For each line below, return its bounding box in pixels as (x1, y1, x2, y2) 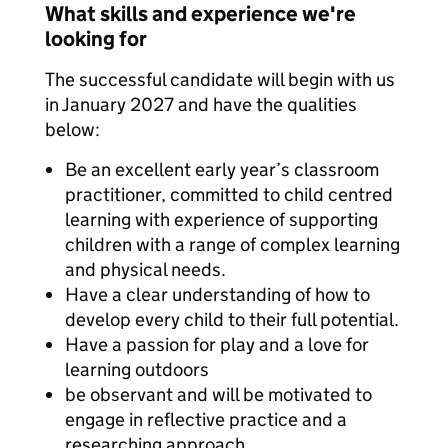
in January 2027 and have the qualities (45, 93, 357, 116)
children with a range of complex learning (65, 233, 400, 256)
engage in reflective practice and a (65, 408, 347, 431)
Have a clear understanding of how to (65, 283, 370, 306)
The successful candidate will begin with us (45, 68, 395, 91)
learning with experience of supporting (65, 208, 378, 231)
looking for (45, 26, 147, 52)
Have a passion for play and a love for (65, 333, 369, 356)
